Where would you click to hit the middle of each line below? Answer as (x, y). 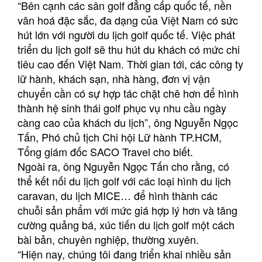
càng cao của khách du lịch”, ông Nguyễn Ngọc (128, 122)
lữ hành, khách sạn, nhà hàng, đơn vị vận (114, 78)
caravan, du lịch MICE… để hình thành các (118, 195)
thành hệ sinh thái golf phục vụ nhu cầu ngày (122, 107)
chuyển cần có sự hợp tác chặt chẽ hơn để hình (128, 93)
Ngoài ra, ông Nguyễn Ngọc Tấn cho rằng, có (123, 166)
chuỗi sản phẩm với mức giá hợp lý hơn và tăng (127, 210)
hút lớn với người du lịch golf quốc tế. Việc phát (126, 34)
